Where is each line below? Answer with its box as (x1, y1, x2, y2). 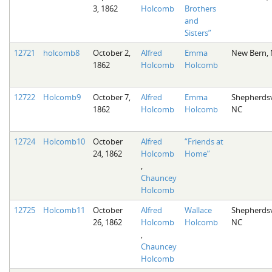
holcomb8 (42, 47, 80, 58)
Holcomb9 (42, 91, 81, 103)
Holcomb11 (42, 204, 85, 216)
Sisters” (184, 27, 211, 38)
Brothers (184, 2, 216, 14)
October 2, (92, 47, 131, 58)
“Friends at (184, 135, 223, 147)
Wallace (184, 204, 212, 216)
